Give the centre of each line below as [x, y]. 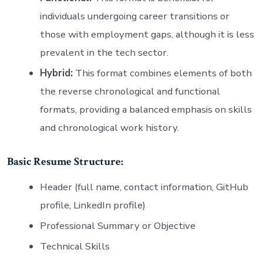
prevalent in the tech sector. [104, 52]
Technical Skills [75, 246]
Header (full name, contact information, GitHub [144, 187]
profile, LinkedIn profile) [92, 205]
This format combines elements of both [162, 73]
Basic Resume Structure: [65, 161]
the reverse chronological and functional [130, 91]
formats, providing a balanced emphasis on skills [146, 109]
